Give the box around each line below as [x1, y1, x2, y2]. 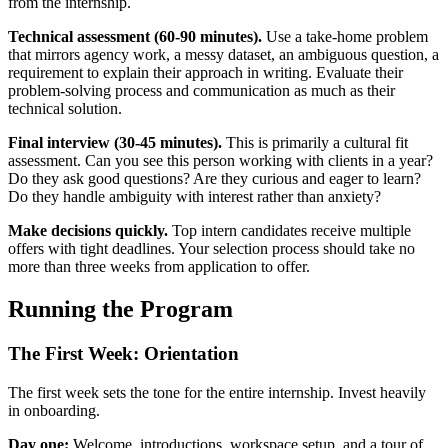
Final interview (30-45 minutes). [8, 134, 222, 152]
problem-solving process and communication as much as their [8, 82, 395, 100]
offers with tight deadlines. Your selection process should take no [8, 240, 415, 258]
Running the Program [8, 296, 233, 323]
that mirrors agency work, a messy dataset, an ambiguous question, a [8, 46, 439, 64]
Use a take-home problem [262, 28, 428, 46]
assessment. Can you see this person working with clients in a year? [8, 152, 433, 170]
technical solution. [8, 100, 122, 118]
